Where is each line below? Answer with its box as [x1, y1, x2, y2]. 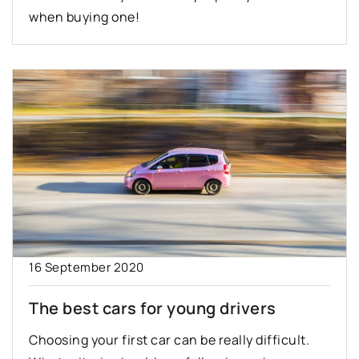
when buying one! [29, 8, 139, 26]
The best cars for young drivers [29, 297, 276, 320]
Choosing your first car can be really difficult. [29, 331, 309, 349]
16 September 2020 [29, 259, 144, 276]
